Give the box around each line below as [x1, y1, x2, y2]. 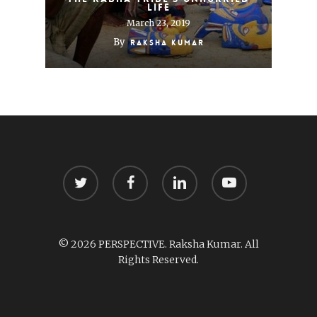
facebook [112, 166, 156, 179]
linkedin [161, 166, 202, 179]
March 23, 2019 [127, 18, 190, 28]
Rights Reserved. [118, 253, 199, 266]
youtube [211, 166, 251, 179]
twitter [62, 166, 98, 179]
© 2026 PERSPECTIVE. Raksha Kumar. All [58, 238, 259, 250]
